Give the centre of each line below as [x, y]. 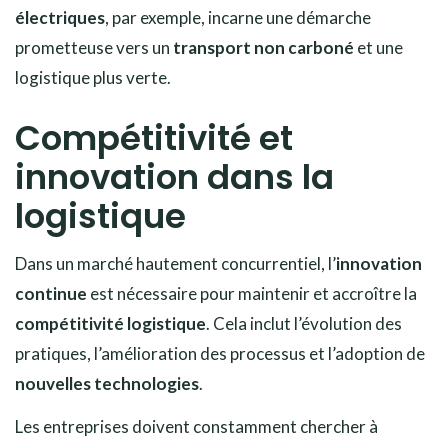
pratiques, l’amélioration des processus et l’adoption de [220, 353]
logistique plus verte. [93, 77]
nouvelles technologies [107, 383]
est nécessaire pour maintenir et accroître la [252, 293]
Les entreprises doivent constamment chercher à [196, 426]
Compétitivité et [154, 137]
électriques [60, 17]
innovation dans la [174, 176]
